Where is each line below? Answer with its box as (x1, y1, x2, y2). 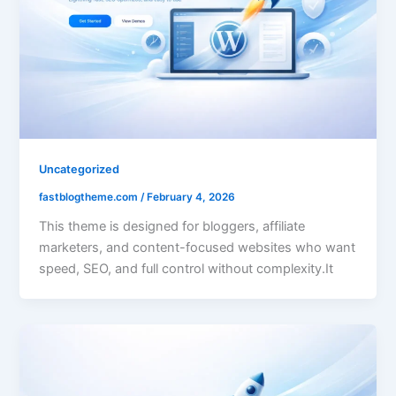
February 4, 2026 (147, 190, 236, 203)
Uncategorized (39, 163, 120, 177)
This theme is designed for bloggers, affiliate (39, 217, 306, 234)
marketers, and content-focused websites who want (39, 239, 356, 255)
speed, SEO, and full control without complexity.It (39, 260, 334, 277)
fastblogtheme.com (39, 190, 141, 203)
